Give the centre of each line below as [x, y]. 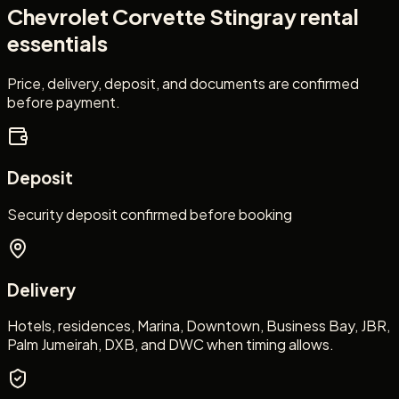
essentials [57, 43]
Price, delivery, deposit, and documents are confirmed [183, 84]
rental [328, 16]
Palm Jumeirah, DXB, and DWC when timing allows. [171, 345]
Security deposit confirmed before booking [150, 214]
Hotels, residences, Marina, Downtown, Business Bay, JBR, [199, 326]
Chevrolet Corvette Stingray [152, 16]
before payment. [64, 102]
